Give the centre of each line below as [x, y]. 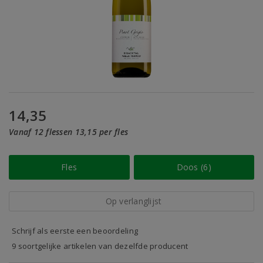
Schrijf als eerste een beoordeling [75, 231]
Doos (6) [194, 167]
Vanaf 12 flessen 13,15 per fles [69, 132]
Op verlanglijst [134, 201]
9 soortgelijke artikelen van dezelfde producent [100, 246]
